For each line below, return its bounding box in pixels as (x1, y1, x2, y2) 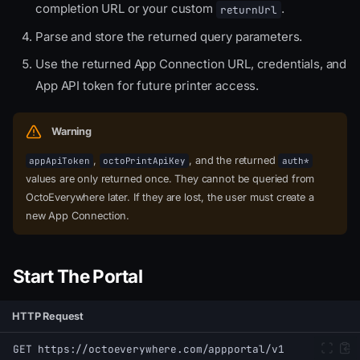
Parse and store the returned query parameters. (35, 28, 303, 44)
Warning (51, 125, 92, 138)
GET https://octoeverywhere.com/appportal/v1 (13, 342, 284, 356)
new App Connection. (26, 210, 130, 223)
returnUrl (219, 2, 277, 17)
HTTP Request (12, 309, 84, 322)
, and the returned (189, 154, 279, 167)
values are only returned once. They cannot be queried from (26, 173, 315, 186)
